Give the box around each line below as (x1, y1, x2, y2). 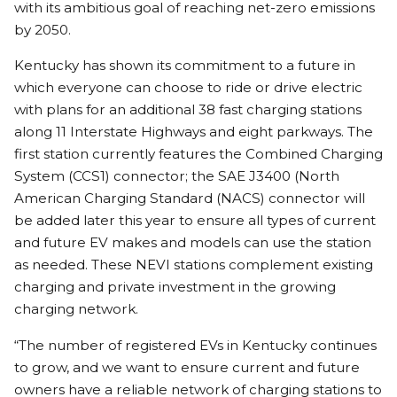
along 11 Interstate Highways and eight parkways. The (14, 123, 373, 141)
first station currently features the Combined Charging (14, 145, 383, 163)
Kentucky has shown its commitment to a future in (14, 57, 355, 74)
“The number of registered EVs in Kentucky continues (14, 336, 377, 354)
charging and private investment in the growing (14, 278, 336, 296)
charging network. (14, 300, 138, 318)
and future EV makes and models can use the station (14, 234, 371, 252)
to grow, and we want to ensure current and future (14, 358, 360, 376)
